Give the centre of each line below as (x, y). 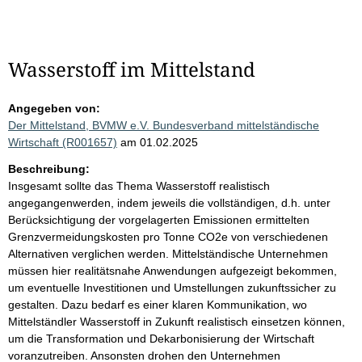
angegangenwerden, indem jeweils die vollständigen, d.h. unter (169, 203)
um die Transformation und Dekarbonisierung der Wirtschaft (161, 339)
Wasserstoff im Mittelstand (132, 69)
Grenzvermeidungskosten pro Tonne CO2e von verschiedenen (168, 237)
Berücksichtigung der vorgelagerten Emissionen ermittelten (159, 220)
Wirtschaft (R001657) (63, 143)
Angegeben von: (54, 109)
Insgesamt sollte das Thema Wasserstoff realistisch (139, 186)
